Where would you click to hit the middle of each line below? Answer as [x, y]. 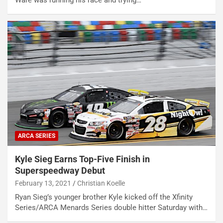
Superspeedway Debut [60, 171]
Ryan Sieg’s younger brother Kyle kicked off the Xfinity [104, 197]
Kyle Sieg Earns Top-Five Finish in [82, 159]
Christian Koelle [101, 183]
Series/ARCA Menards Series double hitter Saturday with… [111, 208]
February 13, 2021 [43, 183]
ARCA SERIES [37, 136]
